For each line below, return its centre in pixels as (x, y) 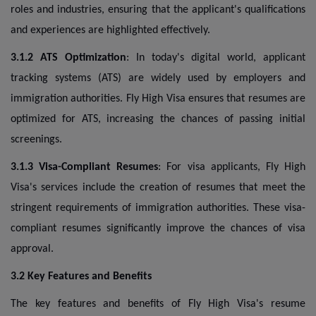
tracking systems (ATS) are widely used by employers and (158, 78)
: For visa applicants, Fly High (232, 167)
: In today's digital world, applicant (216, 57)
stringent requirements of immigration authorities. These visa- (158, 208)
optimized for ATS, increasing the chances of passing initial (158, 119)
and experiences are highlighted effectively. (110, 30)
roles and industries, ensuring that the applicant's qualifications (158, 10)
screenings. (36, 139)
